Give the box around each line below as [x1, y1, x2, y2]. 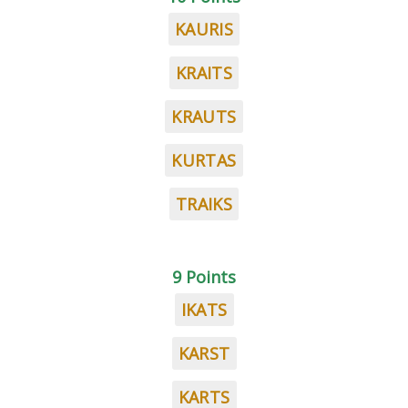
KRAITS [175, 62, 233, 84]
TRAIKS [175, 193, 233, 215]
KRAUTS [171, 106, 237, 127]
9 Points [172, 266, 236, 288]
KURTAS [171, 149, 237, 171]
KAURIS [174, 18, 234, 40]
